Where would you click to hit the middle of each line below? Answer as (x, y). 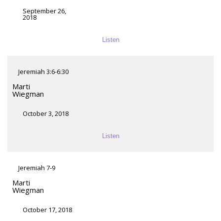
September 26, (44, 11)
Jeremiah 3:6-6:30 (43, 72)
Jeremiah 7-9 (37, 168)
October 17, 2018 (47, 210)
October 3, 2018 (46, 114)
